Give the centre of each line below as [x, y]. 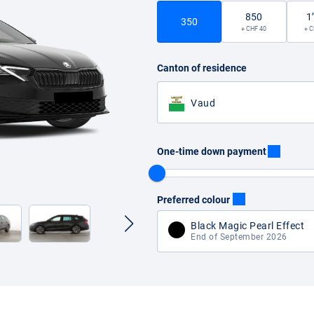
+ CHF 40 [254, 29]
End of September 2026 [239, 237]
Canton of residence [202, 68]
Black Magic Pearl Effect [247, 226]
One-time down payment [212, 151]
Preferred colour [193, 200]
